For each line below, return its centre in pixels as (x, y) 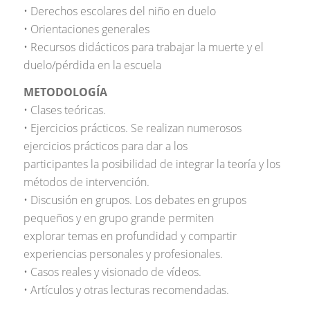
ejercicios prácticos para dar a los (105, 146)
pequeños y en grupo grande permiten (118, 218)
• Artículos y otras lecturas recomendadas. (126, 290)
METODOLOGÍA (65, 92)
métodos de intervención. (86, 182)
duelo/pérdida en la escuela (92, 65)
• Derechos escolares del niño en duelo (119, 11)
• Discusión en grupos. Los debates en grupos (135, 200)
